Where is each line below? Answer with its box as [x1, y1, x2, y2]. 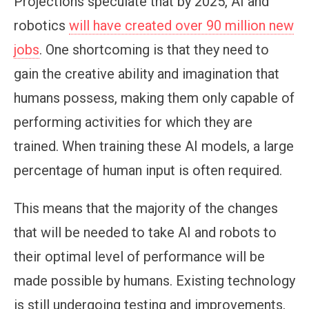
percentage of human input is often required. [14, 162, 286, 179]
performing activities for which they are [14, 114, 252, 131]
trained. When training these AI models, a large [14, 138, 294, 155]
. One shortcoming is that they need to [39, 41, 269, 59]
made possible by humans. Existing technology [14, 272, 295, 290]
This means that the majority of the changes [14, 200, 278, 217]
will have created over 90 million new [69, 17, 294, 34]
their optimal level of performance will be [14, 248, 265, 266]
